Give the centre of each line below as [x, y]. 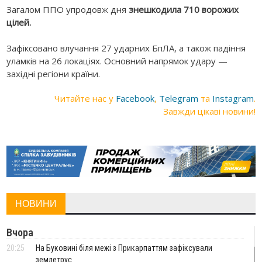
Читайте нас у [85, 99]
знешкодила [155, 10]
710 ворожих [210, 10]
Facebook [135, 99]
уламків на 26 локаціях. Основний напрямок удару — [117, 61]
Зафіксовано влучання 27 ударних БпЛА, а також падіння [126, 48]
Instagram [233, 99]
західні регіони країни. [55, 74]
